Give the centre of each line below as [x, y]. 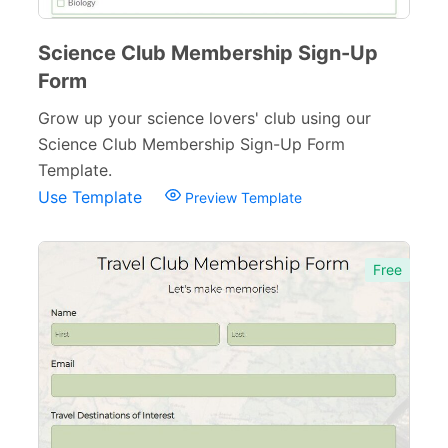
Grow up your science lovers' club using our [204, 118]
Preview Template [241, 197]
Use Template [92, 197]
